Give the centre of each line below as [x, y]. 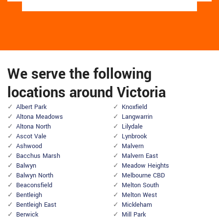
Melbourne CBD [143, 176]
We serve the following [79, 74]
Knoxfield [134, 107]
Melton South [140, 186]
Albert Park [31, 107]
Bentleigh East [36, 205]
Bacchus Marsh [38, 156]
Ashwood [29, 146]
